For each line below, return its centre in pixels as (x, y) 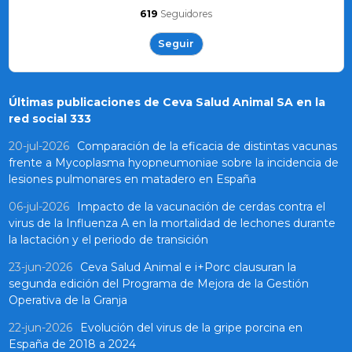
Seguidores (186, 13)
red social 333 (49, 119)
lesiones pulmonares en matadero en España (132, 180)
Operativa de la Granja (68, 301)
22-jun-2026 (40, 328)
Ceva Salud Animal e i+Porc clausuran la (188, 268)
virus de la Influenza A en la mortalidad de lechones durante (172, 224)
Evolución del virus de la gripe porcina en (191, 328)
